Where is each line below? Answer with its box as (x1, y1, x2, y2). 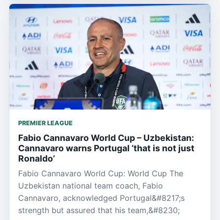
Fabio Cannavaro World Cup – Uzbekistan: (18, 132, 194, 143)
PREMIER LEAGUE (18, 119, 73, 127)
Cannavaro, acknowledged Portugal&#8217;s (18, 192, 185, 203)
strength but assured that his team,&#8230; (18, 205, 180, 215)
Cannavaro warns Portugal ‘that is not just (18, 142, 194, 153)
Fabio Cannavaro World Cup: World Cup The (18, 168, 183, 178)
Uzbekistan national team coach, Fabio (18, 180, 163, 191)
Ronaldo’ (18, 153, 55, 164)
